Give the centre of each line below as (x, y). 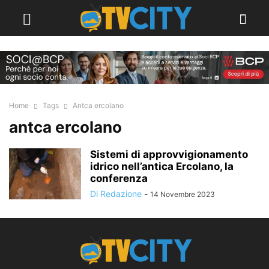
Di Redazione (116, 194)
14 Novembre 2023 (183, 195)
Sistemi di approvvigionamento (169, 155)
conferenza (119, 179)
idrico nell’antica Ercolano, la (162, 167)
